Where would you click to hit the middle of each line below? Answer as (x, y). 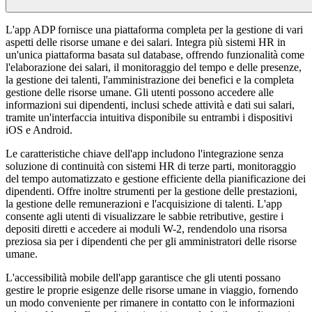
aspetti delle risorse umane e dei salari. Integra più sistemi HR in (146, 42)
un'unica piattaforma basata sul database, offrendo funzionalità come (155, 54)
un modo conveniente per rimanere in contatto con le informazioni (150, 302)
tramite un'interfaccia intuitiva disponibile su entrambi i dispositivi (149, 117)
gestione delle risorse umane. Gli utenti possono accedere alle (140, 92)
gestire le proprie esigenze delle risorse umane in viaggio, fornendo (152, 290)
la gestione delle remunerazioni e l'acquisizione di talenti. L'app (144, 203)
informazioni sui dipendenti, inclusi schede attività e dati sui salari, (150, 104)
